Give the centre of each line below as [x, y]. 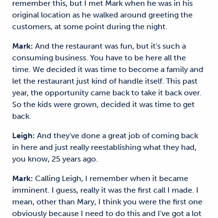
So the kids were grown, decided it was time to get [103, 104]
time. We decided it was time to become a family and [108, 69]
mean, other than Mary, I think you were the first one [107, 202]
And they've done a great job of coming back [117, 136]
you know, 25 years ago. [55, 159]
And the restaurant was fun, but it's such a [109, 46]
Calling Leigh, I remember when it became [111, 178]
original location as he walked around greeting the [102, 15]
